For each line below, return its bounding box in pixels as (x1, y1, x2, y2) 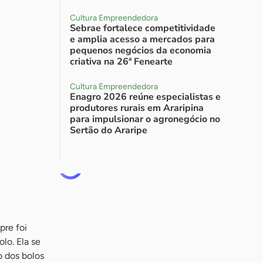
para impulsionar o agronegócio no (70, 113, 220, 126)
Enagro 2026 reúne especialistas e (70, 90, 221, 103)
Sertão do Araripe (70, 124, 147, 137)
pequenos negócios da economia (70, 44, 211, 57)
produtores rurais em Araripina (70, 102, 204, 114)
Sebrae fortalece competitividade (70, 22, 215, 35)
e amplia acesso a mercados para (70, 33, 215, 46)
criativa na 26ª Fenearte (70, 55, 173, 68)
